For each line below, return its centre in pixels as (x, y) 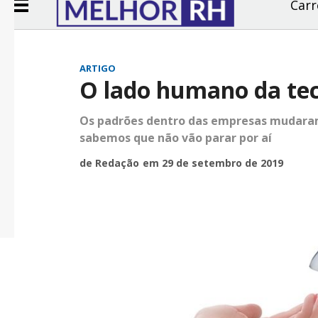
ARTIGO (98, 68)
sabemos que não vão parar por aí (176, 138)
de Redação (110, 163)
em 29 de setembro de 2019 (213, 163)
